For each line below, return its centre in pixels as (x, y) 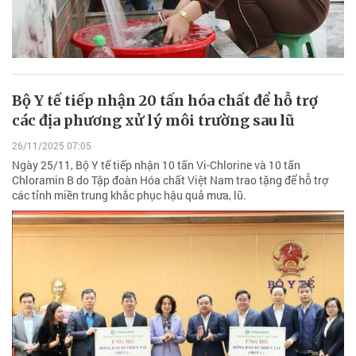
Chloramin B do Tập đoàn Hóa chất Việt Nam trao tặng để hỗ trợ (170, 180)
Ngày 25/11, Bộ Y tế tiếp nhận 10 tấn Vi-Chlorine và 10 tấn (156, 164)
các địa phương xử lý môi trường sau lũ (153, 121)
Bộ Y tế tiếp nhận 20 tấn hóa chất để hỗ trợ (165, 101)
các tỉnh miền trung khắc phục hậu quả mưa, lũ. (129, 195)
